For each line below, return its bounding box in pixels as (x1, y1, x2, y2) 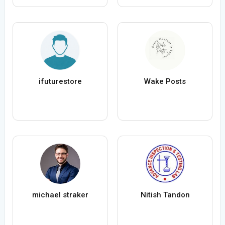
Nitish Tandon (140, 190, 190, 200)
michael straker (32, 190, 88, 200)
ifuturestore (38, 77, 82, 86)
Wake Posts (144, 77, 186, 86)
